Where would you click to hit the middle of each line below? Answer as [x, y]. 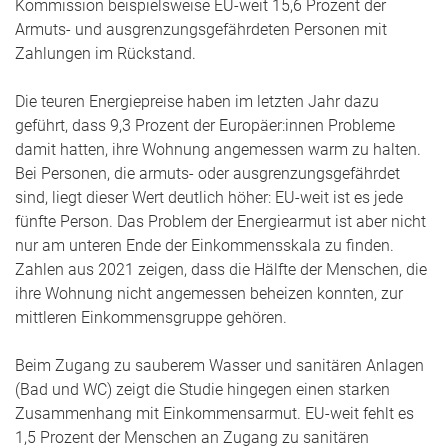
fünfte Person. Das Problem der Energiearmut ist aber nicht [220, 221]
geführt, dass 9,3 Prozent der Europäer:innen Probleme [205, 125]
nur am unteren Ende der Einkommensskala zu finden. [204, 245]
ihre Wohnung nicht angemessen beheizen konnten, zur [209, 293]
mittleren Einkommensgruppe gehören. [151, 317]
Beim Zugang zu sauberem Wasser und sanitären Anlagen [219, 365]
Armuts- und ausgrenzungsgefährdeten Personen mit [201, 29]
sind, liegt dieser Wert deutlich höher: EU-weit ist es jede [209, 197]
